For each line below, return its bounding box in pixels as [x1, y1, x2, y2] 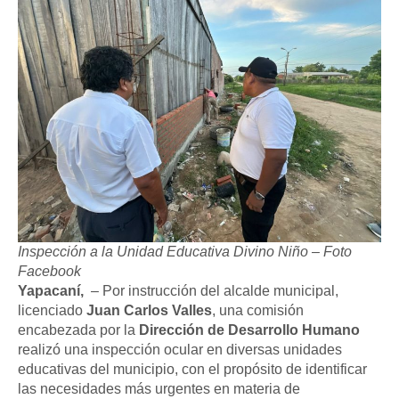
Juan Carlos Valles [86, 303, 212, 318]
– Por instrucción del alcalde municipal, [87, 283, 338, 298]
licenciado [18, 303, 86, 318]
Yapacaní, [18, 283, 87, 298]
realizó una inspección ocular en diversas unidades [18, 342, 342, 357]
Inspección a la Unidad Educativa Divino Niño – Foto [18, 244, 352, 259]
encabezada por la [18, 322, 139, 338]
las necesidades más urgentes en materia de [18, 381, 300, 396]
